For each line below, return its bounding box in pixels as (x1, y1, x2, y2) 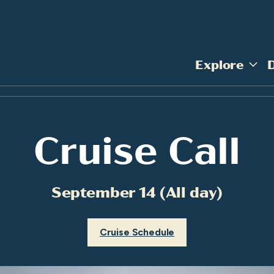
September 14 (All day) (51, 181, 223, 201)
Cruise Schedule (99, 226, 175, 238)
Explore (195, 56, 245, 72)
